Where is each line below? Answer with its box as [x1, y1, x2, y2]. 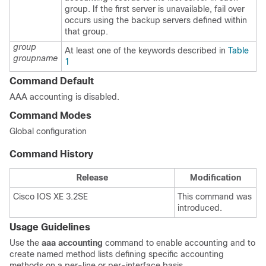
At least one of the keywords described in [65, 46, 228, 55]
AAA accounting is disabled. [9, 92, 119, 102]
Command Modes [9, 110, 91, 121]
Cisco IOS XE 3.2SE [13, 192, 88, 201]
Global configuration [9, 126, 87, 136]
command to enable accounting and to [103, 238, 255, 248]
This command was [178, 192, 252, 201]
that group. [65, 27, 108, 36]
